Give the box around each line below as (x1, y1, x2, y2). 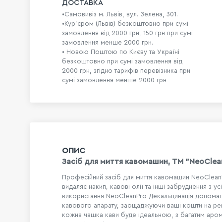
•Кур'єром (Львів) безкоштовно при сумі (62, 20, 188, 27)
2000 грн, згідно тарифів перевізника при (62, 67, 190, 74)
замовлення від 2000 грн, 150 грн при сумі (62, 30, 193, 37)
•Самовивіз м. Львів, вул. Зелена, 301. (62, 11, 178, 18)
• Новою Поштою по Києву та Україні (62, 49, 179, 55)
